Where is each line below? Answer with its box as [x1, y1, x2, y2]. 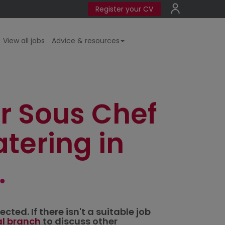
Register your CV [95, 4, 153, 14]
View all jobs [3, 36, 45, 46]
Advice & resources [52, 36, 120, 46]
